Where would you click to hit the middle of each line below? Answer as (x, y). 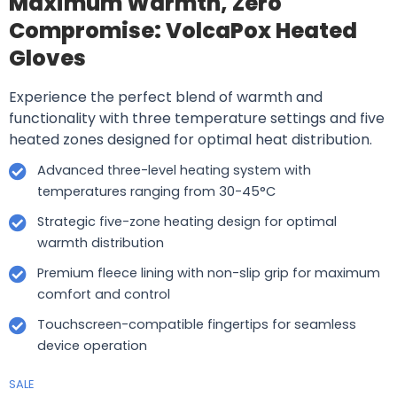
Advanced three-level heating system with (174, 170)
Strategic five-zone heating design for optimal (187, 221)
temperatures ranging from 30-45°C (156, 191)
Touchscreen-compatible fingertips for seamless (197, 324)
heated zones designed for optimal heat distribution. (192, 139)
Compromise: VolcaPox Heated (183, 30)
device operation (92, 345)
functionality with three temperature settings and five (197, 118)
